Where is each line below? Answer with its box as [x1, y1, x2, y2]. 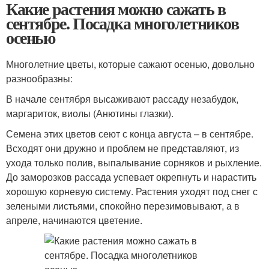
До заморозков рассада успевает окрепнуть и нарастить [6, 170, 256, 184]
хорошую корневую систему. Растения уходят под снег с [6, 184, 258, 198]
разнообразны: [6, 71, 73, 85]
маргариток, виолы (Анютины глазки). [6, 106, 174, 120]
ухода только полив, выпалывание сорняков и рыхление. [6, 156, 262, 169]
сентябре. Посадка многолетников [6, 11, 239, 35]
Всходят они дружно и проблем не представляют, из [6, 141, 239, 155]
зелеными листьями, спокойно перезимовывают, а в [6, 199, 240, 213]
